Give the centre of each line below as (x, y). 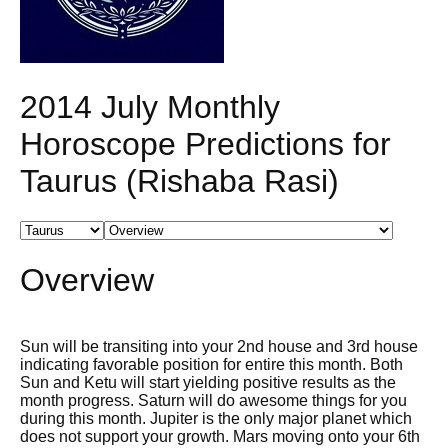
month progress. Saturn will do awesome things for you (213, 401)
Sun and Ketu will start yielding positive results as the (208, 383)
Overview (87, 279)
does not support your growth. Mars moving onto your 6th (220, 437)
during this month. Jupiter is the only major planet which (216, 419)
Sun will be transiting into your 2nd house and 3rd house (219, 347)
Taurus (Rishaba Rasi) (179, 180)
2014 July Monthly (150, 106)
